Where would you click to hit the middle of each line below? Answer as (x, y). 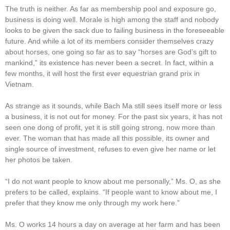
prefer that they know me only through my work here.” (92, 203)
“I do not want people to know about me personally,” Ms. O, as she (113, 181)
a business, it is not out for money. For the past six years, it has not (114, 116)
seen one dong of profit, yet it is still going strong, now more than (110, 127)
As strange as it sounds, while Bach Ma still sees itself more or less (113, 106)
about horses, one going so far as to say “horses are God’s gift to (111, 52)
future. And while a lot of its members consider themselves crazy (109, 41)
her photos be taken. (39, 159)
